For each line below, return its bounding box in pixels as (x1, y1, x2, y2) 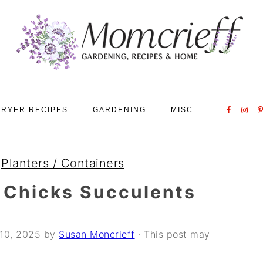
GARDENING (93, 106, 146, 114)
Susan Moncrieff (59, 228, 135, 240)
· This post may (134, 228, 210, 240)
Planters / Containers (1, 156, 124, 170)
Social (210, 110, 248, 122)
